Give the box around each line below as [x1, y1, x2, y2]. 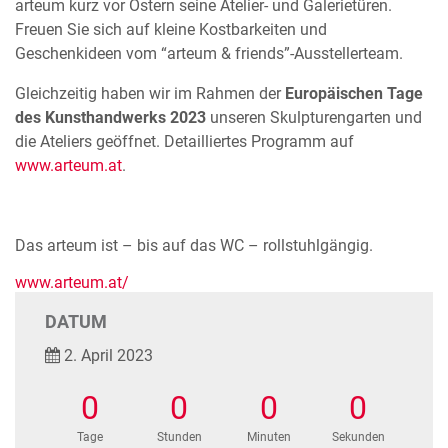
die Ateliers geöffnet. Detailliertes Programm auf [15, 132, 354, 151]
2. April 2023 [60, 346, 153, 365]
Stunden [156, 430, 202, 444]
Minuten [246, 430, 291, 444]
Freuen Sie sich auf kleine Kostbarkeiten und [15, 20, 327, 39]
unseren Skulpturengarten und [210, 108, 422, 127]
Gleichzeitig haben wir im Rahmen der [15, 84, 285, 103]
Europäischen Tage [285, 84, 423, 103]
